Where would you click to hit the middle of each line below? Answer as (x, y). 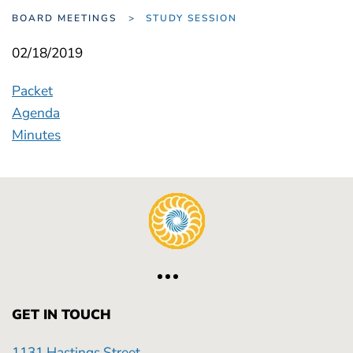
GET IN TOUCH (61, 314)
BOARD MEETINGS (64, 18)
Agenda (36, 113)
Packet (32, 91)
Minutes (36, 135)
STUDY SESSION (199, 18)
